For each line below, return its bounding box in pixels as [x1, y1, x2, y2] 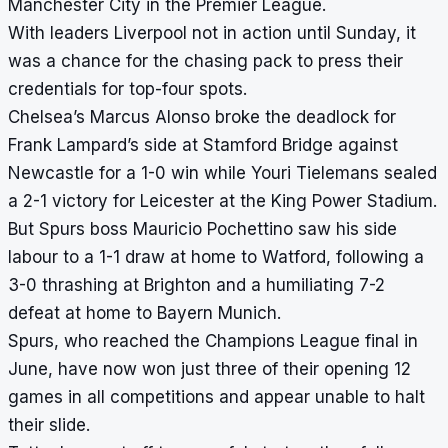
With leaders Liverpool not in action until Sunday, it [8, 23, 416, 44]
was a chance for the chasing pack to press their [8, 51, 403, 72]
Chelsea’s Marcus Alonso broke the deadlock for [8, 107, 396, 128]
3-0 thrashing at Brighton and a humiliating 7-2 [8, 275, 385, 296]
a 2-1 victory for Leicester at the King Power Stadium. [8, 191, 437, 212]
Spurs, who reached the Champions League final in [8, 331, 418, 352]
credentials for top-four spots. [8, 79, 252, 100]
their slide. [8, 415, 90, 436]
